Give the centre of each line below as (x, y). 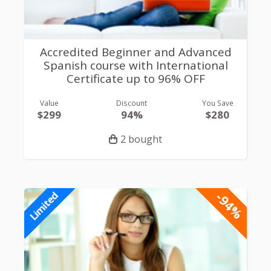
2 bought (141, 139)
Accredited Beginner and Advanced (135, 52)
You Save (217, 103)
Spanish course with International (135, 66)
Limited (44, 206)
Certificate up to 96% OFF (135, 79)
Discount (132, 103)
